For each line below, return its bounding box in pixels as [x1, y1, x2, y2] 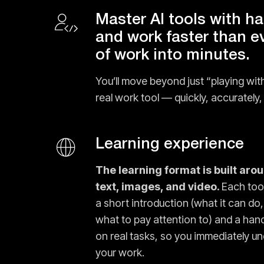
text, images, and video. [95, 180, 222, 193]
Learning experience [95, 137, 244, 151]
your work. [95, 246, 144, 259]
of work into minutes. [95, 48, 250, 62]
